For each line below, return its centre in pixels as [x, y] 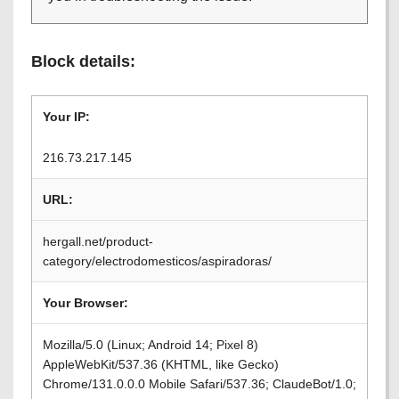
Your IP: [66, 117]
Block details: [83, 61]
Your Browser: [85, 303]
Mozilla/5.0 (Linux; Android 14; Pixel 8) [151, 345]
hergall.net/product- [98, 241]
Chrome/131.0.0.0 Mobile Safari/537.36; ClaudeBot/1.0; [199, 384]
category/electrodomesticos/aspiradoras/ [157, 261]
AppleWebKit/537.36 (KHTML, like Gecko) [161, 364]
